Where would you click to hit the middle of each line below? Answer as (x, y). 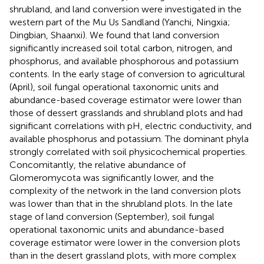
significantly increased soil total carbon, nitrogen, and (121, 48)
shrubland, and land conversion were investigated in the (126, 9)
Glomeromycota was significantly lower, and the (112, 177)
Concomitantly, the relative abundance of (98, 164)
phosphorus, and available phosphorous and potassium (124, 61)
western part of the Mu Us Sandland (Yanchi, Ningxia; (120, 22)
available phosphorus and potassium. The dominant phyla (129, 138)
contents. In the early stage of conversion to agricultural (127, 74)
